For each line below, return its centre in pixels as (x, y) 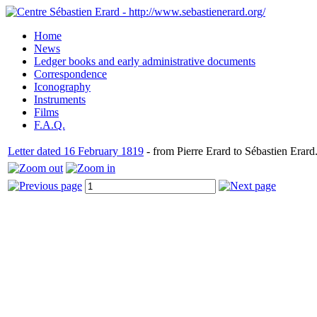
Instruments (60, 99)
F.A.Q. (50, 125)
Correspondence (70, 74)
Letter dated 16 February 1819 (76, 151)
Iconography (62, 87)
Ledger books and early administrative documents (145, 61)
